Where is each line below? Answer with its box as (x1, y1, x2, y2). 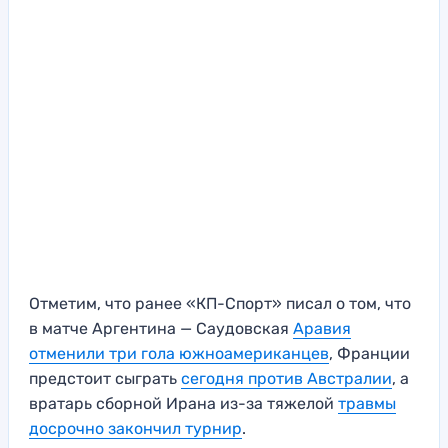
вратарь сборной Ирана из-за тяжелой (29, 394, 338, 414)
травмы (338, 394, 396, 414)
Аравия (293, 319, 351, 339)
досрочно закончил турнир (29, 419, 242, 439)
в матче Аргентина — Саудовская (29, 319, 293, 339)
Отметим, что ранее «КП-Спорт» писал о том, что (29, 294, 411, 314)
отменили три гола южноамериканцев (29, 344, 329, 364)
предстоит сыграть (29, 369, 181, 389)
